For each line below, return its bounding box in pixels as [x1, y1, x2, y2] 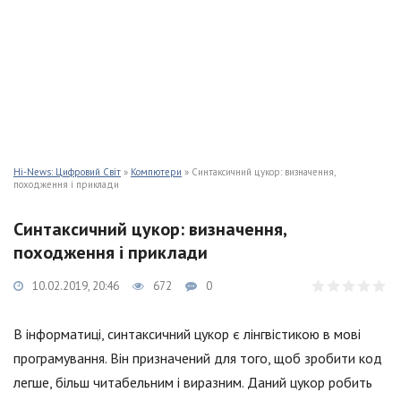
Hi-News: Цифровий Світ [13, 166, 121, 178]
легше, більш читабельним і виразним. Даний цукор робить [13, 373, 372, 391]
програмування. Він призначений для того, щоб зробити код [13, 349, 382, 367]
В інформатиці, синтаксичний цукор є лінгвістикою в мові [13, 325, 361, 343]
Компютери [131, 166, 182, 178]
